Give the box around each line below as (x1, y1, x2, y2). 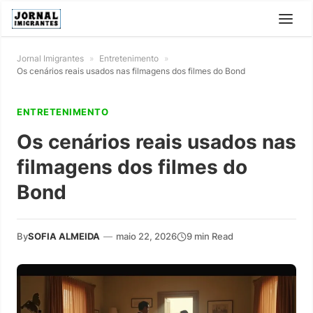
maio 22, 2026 (116, 231, 177, 242)
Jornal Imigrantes (17, 53, 84, 64)
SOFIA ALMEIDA (28, 231, 100, 242)
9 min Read (187, 231, 233, 242)
